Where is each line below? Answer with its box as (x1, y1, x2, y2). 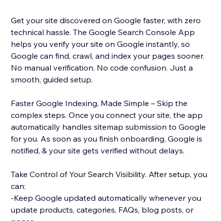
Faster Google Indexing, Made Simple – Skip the (11, 98, 188, 109)
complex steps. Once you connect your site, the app (11, 110, 203, 120)
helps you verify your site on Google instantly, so (11, 39, 190, 49)
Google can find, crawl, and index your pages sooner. (11, 51, 205, 61)
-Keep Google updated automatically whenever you (11, 193, 202, 203)
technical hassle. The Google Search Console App (11, 27, 195, 37)
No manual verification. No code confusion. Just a (11, 63, 193, 73)
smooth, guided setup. (11, 74, 93, 85)
